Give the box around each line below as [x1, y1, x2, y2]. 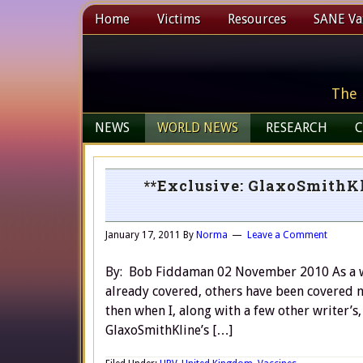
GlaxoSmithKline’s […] [105, 322, 233, 338]
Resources [228, 11, 286, 27]
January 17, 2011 [105, 229, 181, 241]
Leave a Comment [247, 229, 327, 241]
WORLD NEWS [157, 120, 238, 135]
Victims [157, 11, 200, 27]
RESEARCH [266, 120, 327, 135]
